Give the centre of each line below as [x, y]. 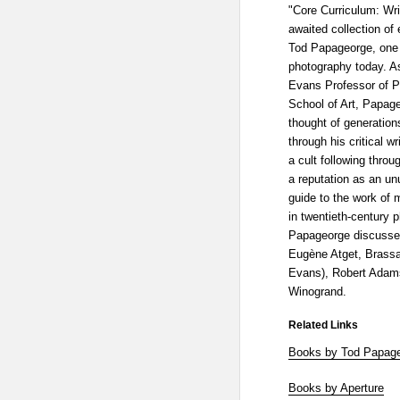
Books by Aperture [336, 387]
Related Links [323, 325]
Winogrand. [317, 292]
